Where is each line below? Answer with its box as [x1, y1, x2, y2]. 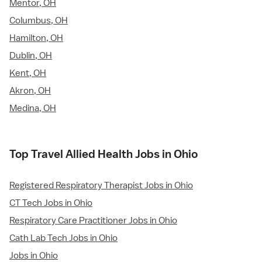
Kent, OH [9, 67, 46, 80]
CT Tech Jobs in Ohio [9, 197, 92, 209]
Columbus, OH [9, 15, 68, 27]
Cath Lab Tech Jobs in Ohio [9, 232, 118, 244]
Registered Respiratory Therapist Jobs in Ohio [9, 180, 193, 192]
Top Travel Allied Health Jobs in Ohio [9, 147, 198, 161]
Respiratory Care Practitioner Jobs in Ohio [9, 215, 177, 227]
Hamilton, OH [9, 32, 63, 44]
